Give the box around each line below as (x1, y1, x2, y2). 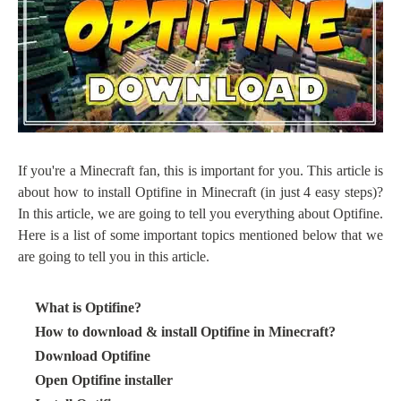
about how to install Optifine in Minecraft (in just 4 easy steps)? (18, 183, 383, 200)
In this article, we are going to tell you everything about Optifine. (18, 205, 383, 221)
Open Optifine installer (35, 371, 173, 388)
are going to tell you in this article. (18, 248, 209, 264)
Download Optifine (35, 347, 150, 363)
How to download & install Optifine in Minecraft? (35, 323, 336, 339)
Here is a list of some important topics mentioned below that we (18, 226, 383, 243)
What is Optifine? (35, 299, 141, 315)
